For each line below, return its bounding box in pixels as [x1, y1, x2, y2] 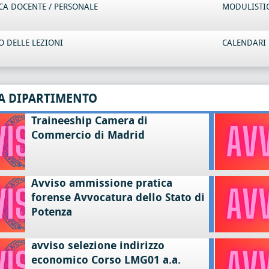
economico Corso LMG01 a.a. [31, 253, 181, 267]
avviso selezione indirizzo [31, 239, 165, 252]
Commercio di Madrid [31, 128, 145, 142]
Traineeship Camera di [31, 114, 148, 127]
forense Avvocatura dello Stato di [31, 191, 205, 204]
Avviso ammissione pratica [31, 177, 172, 190]
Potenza [31, 205, 72, 219]
